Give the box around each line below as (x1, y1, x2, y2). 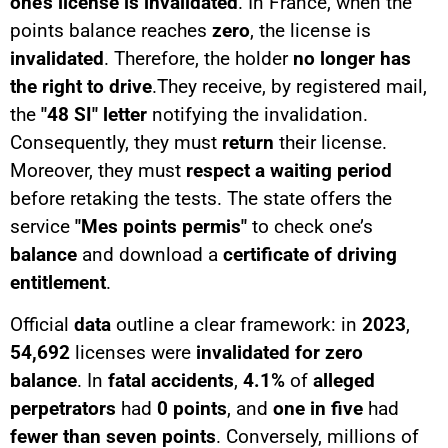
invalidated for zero (196, 341, 363, 365)
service (10, 214, 75, 238)
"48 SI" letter (41, 102, 147, 126)
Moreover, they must (10, 158, 186, 182)
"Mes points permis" (75, 214, 247, 238)
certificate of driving (223, 242, 397, 266)
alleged (313, 369, 375, 393)
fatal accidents (108, 369, 234, 393)
